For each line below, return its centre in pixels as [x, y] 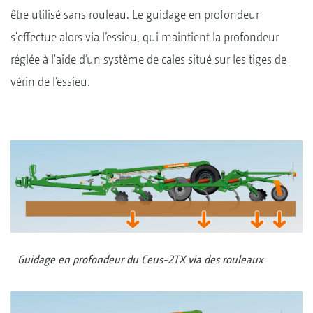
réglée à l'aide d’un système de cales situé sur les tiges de [148, 59]
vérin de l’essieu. [50, 81]
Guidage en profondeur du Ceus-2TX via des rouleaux [140, 259]
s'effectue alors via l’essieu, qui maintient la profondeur [145, 36]
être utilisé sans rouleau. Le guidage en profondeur [135, 14]
